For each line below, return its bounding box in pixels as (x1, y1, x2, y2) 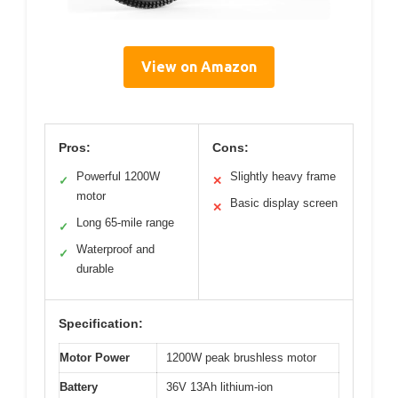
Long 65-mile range (76, 215, 174, 229)
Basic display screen (230, 195, 338, 210)
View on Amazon (141, 58, 257, 75)
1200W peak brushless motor (166, 350, 316, 364)
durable (76, 261, 114, 275)
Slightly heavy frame (230, 169, 336, 183)
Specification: (59, 315, 143, 330)
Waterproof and (76, 242, 155, 256)
